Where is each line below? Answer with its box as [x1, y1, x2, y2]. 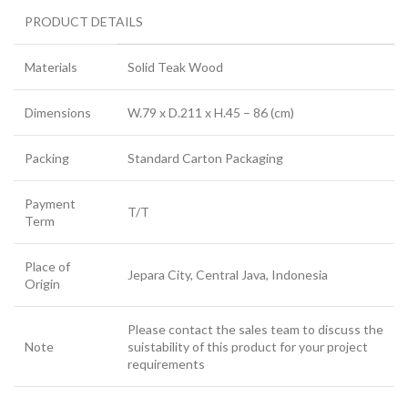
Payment [25, 196, 76, 212]
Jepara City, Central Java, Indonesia [127, 267, 328, 283]
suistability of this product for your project [127, 339, 368, 355]
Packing [25, 150, 69, 167]
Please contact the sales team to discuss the [127, 321, 383, 338]
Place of [25, 259, 70, 275]
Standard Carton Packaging [127, 150, 283, 167]
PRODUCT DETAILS [25, 14, 143, 30]
